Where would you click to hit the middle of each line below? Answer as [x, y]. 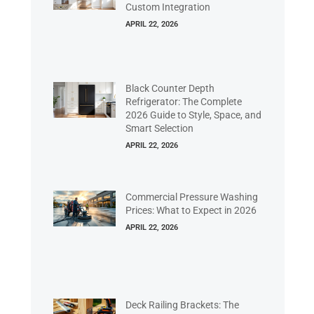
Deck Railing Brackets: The [183, 305]
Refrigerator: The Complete [184, 102]
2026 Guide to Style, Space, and [194, 115]
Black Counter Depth [170, 89]
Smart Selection [160, 129]
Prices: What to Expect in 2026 [191, 210]
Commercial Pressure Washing [192, 197]
